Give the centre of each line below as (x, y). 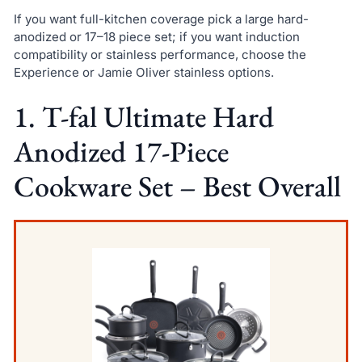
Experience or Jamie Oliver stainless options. (143, 72)
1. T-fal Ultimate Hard (143, 117)
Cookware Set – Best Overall (177, 187)
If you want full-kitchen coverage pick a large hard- (161, 19)
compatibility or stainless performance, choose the (160, 54)
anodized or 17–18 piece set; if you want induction (156, 36)
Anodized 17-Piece (121, 152)
